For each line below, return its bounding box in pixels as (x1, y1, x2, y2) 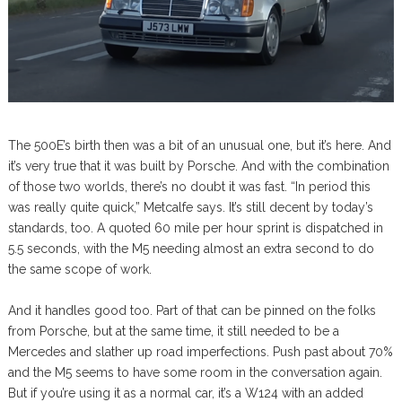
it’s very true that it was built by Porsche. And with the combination (7, 158, 389, 173)
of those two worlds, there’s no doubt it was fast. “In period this (7, 179, 371, 194)
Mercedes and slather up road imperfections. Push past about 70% (7, 344, 393, 359)
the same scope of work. (7, 261, 152, 276)
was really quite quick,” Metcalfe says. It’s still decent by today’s (7, 199, 373, 214)
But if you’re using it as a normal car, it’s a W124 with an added (7, 385, 363, 400)
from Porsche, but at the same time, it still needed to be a (7, 323, 339, 338)
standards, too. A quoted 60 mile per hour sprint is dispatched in (7, 220, 383, 235)
